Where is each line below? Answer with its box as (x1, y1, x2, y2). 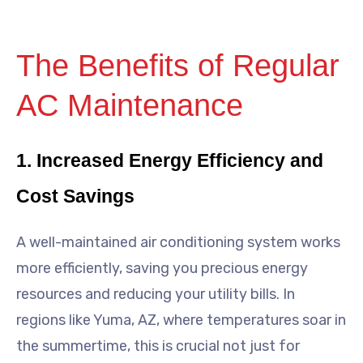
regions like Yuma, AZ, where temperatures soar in (16, 310, 346, 329)
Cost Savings (16, 185, 135, 207)
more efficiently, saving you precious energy (16, 258, 308, 277)
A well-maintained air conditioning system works (16, 233, 340, 251)
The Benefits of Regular (16, 48, 340, 83)
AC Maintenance (16, 88, 243, 122)
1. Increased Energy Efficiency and (16, 149, 323, 171)
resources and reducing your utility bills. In (16, 284, 295, 303)
